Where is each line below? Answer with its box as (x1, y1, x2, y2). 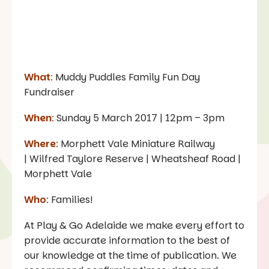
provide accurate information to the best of (24, 234, 230, 248)
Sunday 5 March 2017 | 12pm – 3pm (54, 111, 225, 125)
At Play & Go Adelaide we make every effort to (24, 219, 244, 233)
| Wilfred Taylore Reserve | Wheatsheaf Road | (24, 152, 241, 166)
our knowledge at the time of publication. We (24, 249, 237, 263)
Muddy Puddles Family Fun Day (53, 70, 200, 85)
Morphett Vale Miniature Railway (58, 137, 215, 151)
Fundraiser (24, 85, 74, 100)
